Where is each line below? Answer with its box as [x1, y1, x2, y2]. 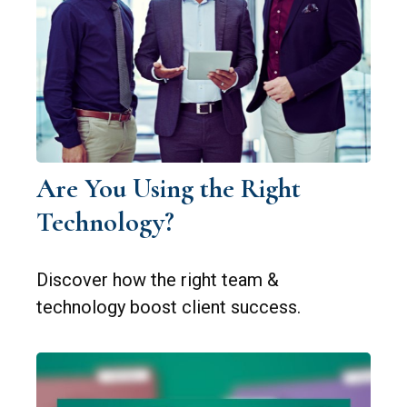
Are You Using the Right [36, 172, 301, 206]
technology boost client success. [36, 296, 301, 319]
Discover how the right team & [36, 269, 279, 292]
